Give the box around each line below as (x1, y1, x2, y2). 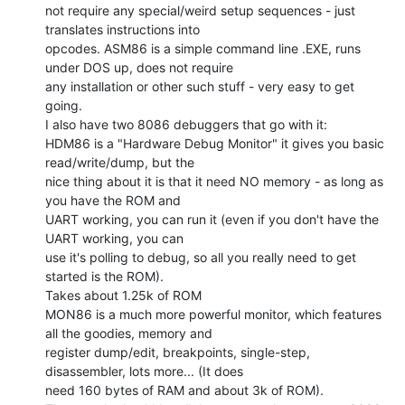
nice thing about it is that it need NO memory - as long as (45, 173, 383, 189)
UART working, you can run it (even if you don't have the (45, 211, 379, 227)
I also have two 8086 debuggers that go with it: (45, 116, 327, 132)
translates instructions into (45, 21, 200, 37)
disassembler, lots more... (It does (45, 363, 243, 379)
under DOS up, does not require (45, 59, 233, 75)
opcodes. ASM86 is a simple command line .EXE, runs (45, 40, 361, 56)
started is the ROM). (45, 268, 164, 284)
